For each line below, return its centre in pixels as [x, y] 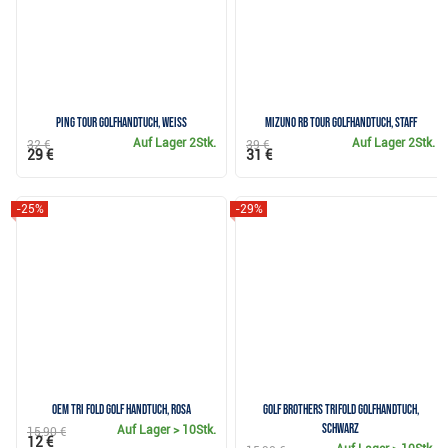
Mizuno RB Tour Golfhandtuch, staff [340, 122]
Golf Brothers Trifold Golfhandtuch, [340, 409]
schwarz [341, 428]
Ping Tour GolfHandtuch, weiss [122, 122]
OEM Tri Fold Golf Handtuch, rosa [122, 409]
